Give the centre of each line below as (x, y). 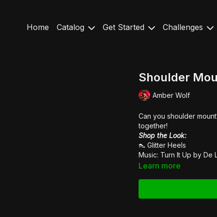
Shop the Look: (163, 135)
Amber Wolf (171, 95)
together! (153, 126)
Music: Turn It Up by (171, 155)
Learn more (160, 166)
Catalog (72, 27)
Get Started (125, 27)
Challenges (184, 27)
